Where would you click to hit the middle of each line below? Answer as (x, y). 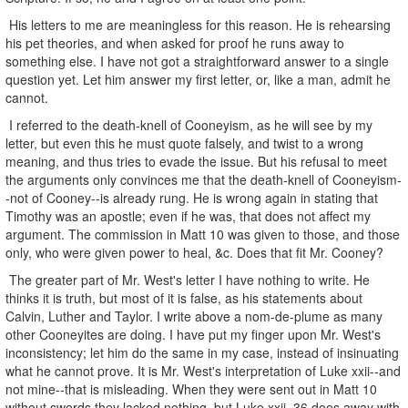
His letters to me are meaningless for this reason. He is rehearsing (198, 24)
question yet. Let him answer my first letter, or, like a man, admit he (198, 79)
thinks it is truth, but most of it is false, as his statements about (184, 297)
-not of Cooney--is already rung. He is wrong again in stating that (192, 197)
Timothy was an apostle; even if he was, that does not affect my (188, 215)
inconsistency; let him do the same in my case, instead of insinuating (202, 352)
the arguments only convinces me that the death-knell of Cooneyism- (204, 179)
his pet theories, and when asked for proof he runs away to (175, 42)
